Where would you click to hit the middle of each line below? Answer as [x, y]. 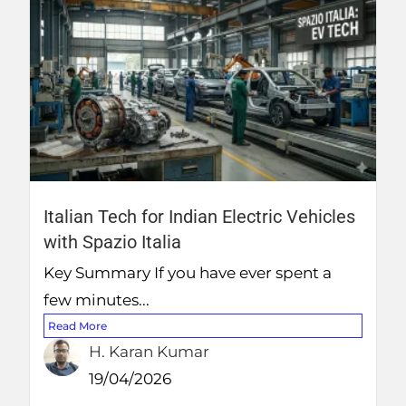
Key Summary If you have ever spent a [188, 272]
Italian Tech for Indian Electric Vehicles [200, 216]
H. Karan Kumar [150, 351]
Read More [78, 325]
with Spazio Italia [113, 242]
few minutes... [97, 300]
